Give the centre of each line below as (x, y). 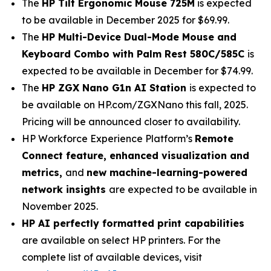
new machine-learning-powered (167, 172)
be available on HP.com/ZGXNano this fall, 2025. (135, 105)
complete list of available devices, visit (112, 257)
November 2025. (60, 206)
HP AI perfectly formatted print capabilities (133, 223)
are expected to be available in (183, 189)
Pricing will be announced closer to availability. (131, 122)
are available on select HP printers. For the (121, 240)
